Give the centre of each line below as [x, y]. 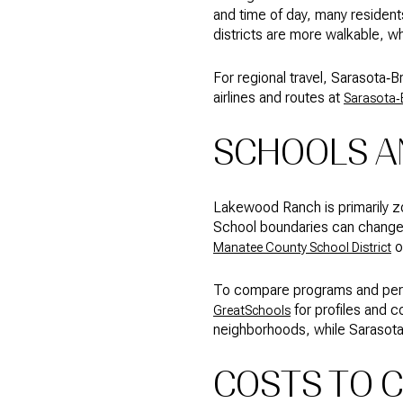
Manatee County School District [302, 247]
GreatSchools [252, 311]
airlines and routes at [278, 98]
